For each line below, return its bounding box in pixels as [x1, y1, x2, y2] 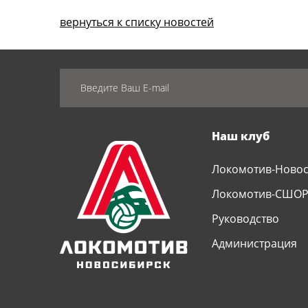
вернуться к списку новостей [60, 14, 214, 30]
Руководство [211, 211, 279, 226]
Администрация [211, 236, 297, 251]
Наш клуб [211, 129, 269, 144]
